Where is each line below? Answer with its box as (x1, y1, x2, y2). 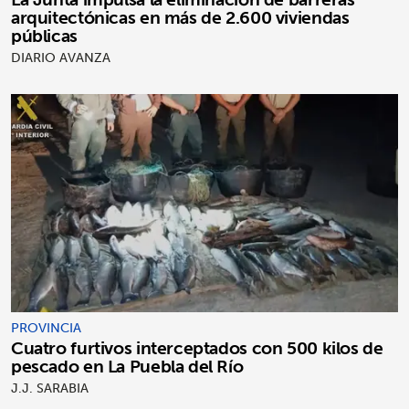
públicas (11, 20, 78, 52)
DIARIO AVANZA (11, 47, 110, 69)
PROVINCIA (11, 316, 81, 339)
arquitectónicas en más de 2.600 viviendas (11, 2, 350, 34)
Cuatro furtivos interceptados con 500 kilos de (11, 331, 383, 363)
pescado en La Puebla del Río (11, 350, 244, 382)
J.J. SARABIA (11, 376, 89, 399)
